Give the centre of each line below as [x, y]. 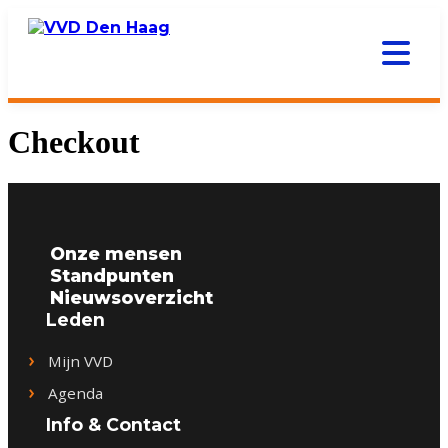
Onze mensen [116, 254]
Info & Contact [113, 424]
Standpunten [112, 276]
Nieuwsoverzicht [131, 298]
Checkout [74, 142]
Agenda [75, 392]
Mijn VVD [80, 360]
